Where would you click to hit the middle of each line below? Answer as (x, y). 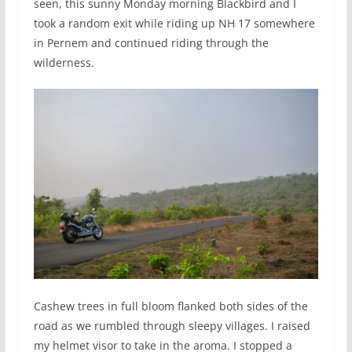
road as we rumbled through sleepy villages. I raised (172, 326)
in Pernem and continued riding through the (151, 43)
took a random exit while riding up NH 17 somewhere (174, 23)
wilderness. (64, 62)
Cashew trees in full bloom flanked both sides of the (170, 306)
